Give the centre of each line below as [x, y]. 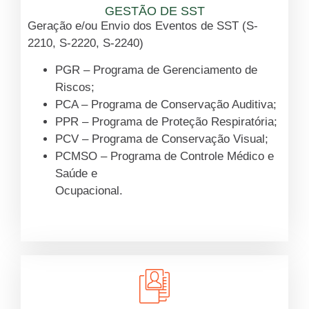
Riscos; [75, 88]
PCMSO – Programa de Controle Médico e [165, 157]
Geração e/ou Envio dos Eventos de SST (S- [143, 26]
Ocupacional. [89, 191]
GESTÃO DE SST [154, 11]
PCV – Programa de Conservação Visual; [162, 139]
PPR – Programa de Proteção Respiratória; [166, 122]
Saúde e [76, 174]
